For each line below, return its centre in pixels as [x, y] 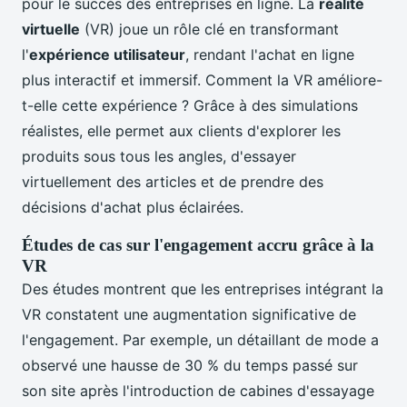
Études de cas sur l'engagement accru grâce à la [198, 245]
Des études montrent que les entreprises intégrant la [203, 289]
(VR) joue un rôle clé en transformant [209, 30]
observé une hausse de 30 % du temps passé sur [190, 366]
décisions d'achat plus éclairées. [133, 208]
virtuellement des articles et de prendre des [173, 182]
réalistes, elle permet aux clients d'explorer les [181, 131]
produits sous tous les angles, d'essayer [159, 157]
